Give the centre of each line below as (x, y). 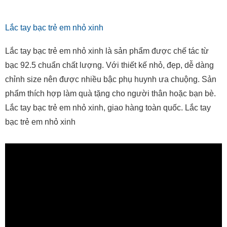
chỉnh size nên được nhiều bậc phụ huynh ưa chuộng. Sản (111, 80)
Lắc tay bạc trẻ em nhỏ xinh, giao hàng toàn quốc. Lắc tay (108, 108)
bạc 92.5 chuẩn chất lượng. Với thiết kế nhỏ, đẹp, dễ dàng (109, 65)
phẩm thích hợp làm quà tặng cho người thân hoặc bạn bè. (110, 94)
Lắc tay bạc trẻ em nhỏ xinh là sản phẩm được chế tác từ (107, 51)
